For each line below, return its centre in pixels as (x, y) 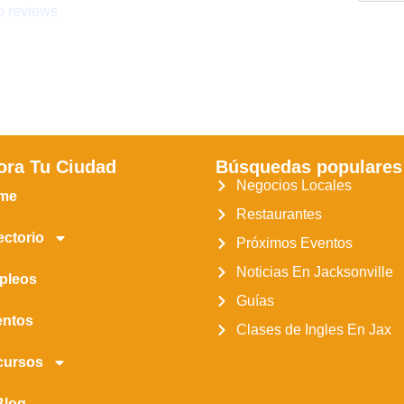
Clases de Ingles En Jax (313, 329)
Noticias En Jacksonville (314, 271)
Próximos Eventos (294, 243)
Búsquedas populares (309, 166)
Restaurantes (279, 214)
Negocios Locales (294, 185)
